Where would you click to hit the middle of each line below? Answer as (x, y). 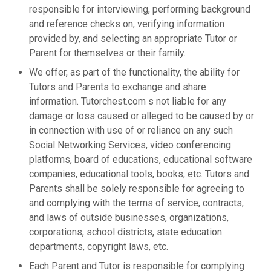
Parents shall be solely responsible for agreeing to (137, 188)
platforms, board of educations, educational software (141, 159)
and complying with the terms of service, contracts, (136, 203)
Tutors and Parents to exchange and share (118, 87)
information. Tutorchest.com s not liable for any (128, 101)
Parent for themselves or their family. (107, 53)
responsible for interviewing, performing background (140, 9)
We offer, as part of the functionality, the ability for (134, 72)
